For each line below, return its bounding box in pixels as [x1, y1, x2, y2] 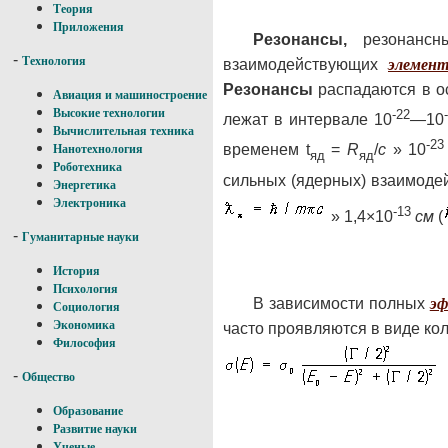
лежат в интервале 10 [223, 111, 392, 129]
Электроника [53, 196, 126, 210]
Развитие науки [53, 422, 137, 436]
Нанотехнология [53, 142, 143, 156]
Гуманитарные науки [22, 230, 139, 244]
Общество [22, 370, 75, 384]
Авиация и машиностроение [53, 88, 207, 102]
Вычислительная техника [53, 124, 194, 138]
